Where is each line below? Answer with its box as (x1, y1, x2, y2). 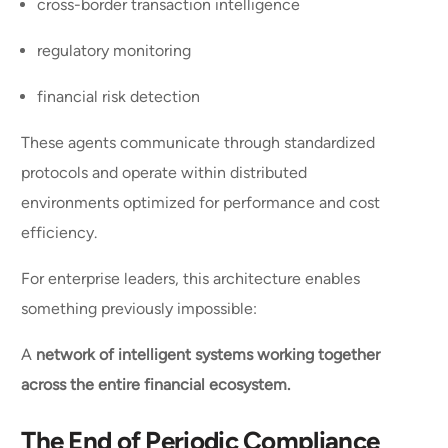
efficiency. (21, 223, 102, 243)
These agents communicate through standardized (21, 133, 376, 153)
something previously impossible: (21, 299, 262, 319)
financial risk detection (37, 87, 205, 107)
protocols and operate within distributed (21, 163, 308, 183)
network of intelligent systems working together (36, 345, 381, 365)
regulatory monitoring (37, 41, 196, 61)
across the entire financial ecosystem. (21, 375, 291, 395)
